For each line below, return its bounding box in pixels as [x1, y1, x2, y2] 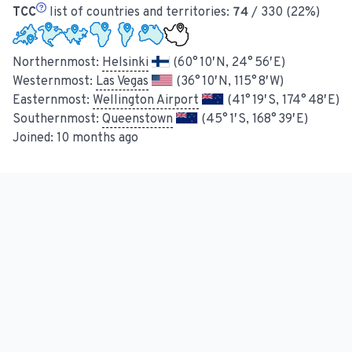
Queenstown [102, 112, 173, 128]
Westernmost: [13, 74, 96, 90]
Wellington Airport [93, 93, 199, 109]
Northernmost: [13, 55, 102, 71]
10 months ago [57, 130, 138, 147]
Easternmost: [13, 93, 93, 109]
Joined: [13, 130, 57, 147]
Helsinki [102, 55, 148, 71]
